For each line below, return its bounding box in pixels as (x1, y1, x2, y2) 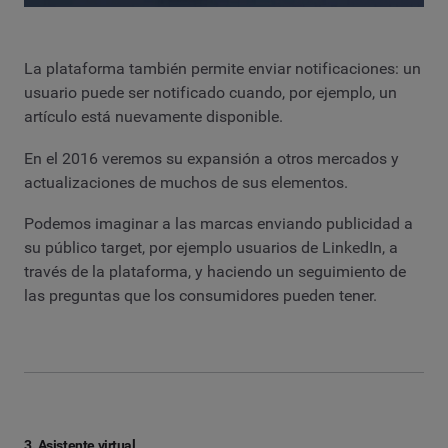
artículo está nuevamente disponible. (24, 106, 283, 126)
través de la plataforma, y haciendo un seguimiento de (24, 262, 406, 282)
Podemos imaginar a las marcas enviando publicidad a (24, 214, 413, 234)
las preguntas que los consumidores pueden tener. (24, 286, 377, 306)
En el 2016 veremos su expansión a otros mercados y (24, 148, 399, 168)
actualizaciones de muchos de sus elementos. (24, 172, 348, 192)
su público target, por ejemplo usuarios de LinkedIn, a (24, 238, 398, 258)
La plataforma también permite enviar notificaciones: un (24, 58, 421, 78)
